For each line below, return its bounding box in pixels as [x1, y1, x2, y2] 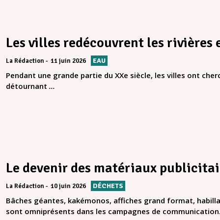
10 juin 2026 [51, 182, 86, 191]
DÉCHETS [93, 182, 123, 191]
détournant [6, 81, 49, 91]
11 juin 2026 [51, 57, 86, 65]
